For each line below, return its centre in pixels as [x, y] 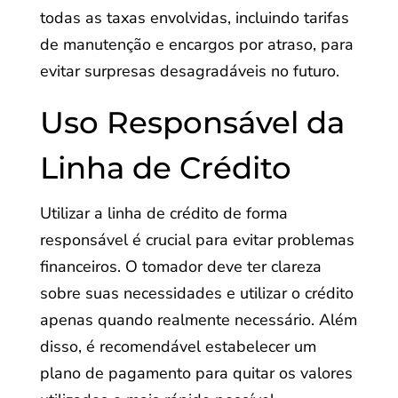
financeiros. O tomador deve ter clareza [180, 267]
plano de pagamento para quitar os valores [196, 373]
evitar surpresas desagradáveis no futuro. [189, 71]
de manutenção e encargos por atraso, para [196, 44]
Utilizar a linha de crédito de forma [163, 213]
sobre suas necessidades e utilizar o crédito [196, 293]
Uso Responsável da [192, 123]
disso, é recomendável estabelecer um [178, 346]
